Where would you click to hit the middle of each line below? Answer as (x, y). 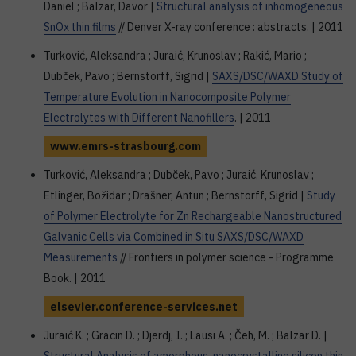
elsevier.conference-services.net (144, 307)
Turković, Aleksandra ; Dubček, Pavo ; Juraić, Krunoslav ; (179, 175)
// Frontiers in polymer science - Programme (226, 257)
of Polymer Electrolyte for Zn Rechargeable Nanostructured (193, 216)
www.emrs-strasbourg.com (126, 146)
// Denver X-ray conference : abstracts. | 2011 (230, 27)
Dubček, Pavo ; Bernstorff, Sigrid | (128, 76)
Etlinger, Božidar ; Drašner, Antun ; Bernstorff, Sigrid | (175, 195)
